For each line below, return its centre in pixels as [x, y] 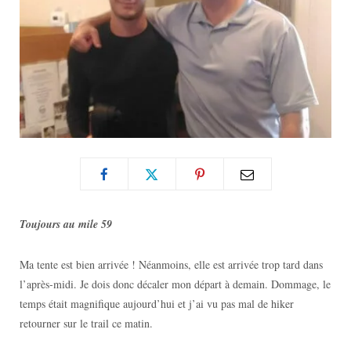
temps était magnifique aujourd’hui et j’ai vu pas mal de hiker [157, 304]
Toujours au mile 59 [66, 224]
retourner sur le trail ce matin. [86, 324]
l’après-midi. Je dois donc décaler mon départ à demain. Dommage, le [175, 284]
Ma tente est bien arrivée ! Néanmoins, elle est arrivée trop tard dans [171, 265]
